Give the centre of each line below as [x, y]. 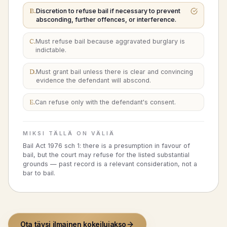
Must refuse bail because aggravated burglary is [110, 41]
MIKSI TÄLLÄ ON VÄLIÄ [69, 134]
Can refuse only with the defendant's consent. [105, 102]
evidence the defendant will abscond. [93, 80]
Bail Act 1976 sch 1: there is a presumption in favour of [106, 146]
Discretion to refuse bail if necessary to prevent [108, 11]
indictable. [51, 50]
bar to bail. [39, 173]
